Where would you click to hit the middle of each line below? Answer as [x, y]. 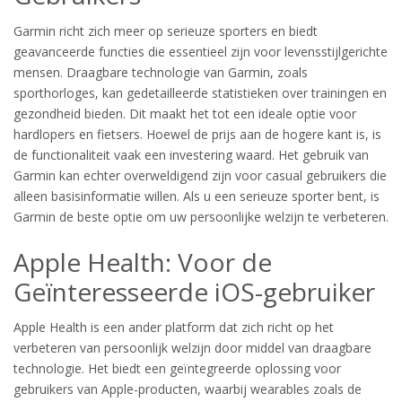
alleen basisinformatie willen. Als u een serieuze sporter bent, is [197, 196]
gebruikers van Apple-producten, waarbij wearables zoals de [188, 389]
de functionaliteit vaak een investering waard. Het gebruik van [191, 154]
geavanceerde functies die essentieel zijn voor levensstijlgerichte [201, 51]
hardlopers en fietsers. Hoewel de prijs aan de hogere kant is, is [197, 134]
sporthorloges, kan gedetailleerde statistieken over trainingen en [200, 92]
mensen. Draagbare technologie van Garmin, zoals [161, 72]
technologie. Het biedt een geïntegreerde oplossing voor [177, 368]
